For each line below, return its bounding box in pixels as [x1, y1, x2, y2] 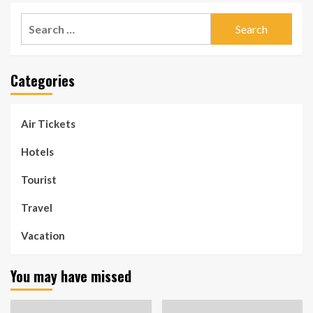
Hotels [21, 145, 54, 158]
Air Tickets [21, 117, 75, 130]
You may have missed [10, 265, 131, 286]
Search [20, 15, 56, 28]
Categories [10, 70, 75, 91]
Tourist [21, 173, 57, 186]
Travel [21, 201, 52, 214]
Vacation [21, 229, 65, 242]
